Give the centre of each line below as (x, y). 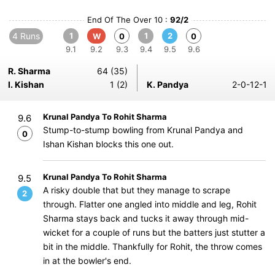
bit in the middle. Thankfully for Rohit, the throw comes (153, 246)
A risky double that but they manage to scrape (137, 190)
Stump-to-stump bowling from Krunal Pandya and (143, 130)
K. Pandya (168, 84)
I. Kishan (26, 84)
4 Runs (26, 36)
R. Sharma (29, 71)
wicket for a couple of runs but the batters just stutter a (154, 232)
